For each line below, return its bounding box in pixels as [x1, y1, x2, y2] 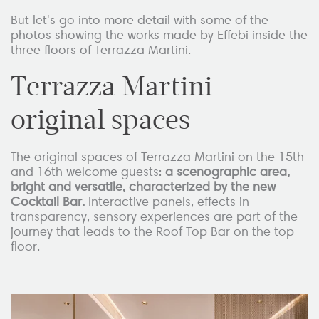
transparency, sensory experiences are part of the [11, 208, 298, 224]
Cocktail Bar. [11, 193, 85, 209]
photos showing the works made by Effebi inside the [11, 26, 308, 43]
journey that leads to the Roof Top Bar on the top [11, 223, 294, 239]
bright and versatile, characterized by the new [11, 178, 276, 194]
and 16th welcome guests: [11, 163, 165, 179]
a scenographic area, [165, 163, 290, 179]
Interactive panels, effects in [85, 193, 249, 209]
